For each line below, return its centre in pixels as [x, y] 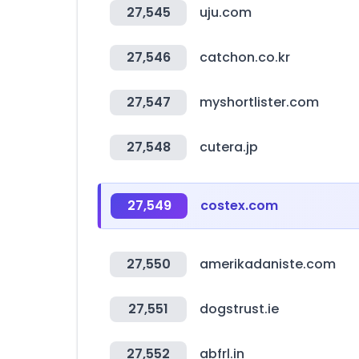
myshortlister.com [259, 102]
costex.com [239, 206]
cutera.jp [229, 147]
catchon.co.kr [245, 57]
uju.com [226, 12]
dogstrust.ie [239, 309]
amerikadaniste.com [268, 264]
